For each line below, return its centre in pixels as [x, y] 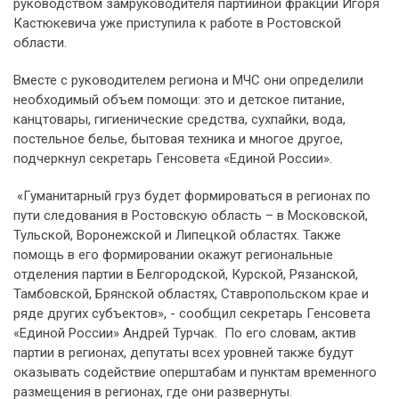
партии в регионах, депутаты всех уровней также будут [183, 353]
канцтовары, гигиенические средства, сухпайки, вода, [179, 120]
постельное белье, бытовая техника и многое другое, [178, 139]
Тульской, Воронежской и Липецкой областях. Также [177, 236]
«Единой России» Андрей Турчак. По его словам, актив [185, 334]
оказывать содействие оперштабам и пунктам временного [195, 373]
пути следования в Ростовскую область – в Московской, [191, 216]
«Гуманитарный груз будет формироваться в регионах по [192, 196]
